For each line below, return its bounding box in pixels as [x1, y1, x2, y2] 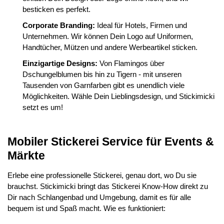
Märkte [7, 149, 45, 162]
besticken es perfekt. [22, 5, 90, 13]
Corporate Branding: [22, 21, 97, 29]
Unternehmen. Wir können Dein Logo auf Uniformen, [22, 32, 193, 40]
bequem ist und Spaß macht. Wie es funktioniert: [7, 204, 165, 212]
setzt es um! [22, 103, 63, 111]
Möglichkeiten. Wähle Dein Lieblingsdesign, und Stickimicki [22, 92, 214, 100]
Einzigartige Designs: [22, 59, 99, 67]
